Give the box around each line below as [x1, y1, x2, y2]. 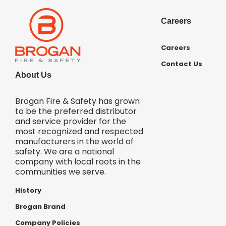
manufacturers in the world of [15, 136, 134, 148]
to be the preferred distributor [15, 105, 137, 118]
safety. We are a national [15, 146, 114, 158]
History [15, 186, 41, 196]
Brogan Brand [15, 202, 66, 212]
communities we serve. [15, 166, 106, 178]
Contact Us [160, 59, 202, 69]
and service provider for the [15, 116, 126, 128]
